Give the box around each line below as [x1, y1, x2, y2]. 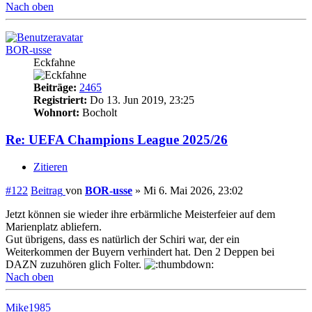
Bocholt [79, 107, 117, 119]
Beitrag [31, 184, 63, 196]
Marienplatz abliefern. [6, 220, 102, 233]
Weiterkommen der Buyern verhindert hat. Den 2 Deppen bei [6, 245, 274, 258]
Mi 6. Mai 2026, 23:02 [143, 184, 243, 196]
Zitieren [33, 160, 68, 173]
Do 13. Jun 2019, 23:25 [87, 94, 194, 107]
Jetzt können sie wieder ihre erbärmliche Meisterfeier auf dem [6, 208, 275, 220]
